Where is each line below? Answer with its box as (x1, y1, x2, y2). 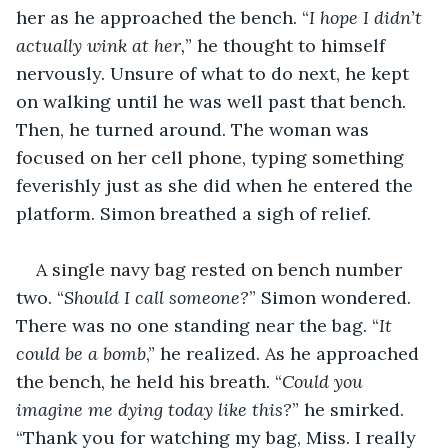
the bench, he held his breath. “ (16, 369, 282, 393)
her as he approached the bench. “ (16, 5, 309, 29)
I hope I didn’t (309, 5, 427, 29)
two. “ (16, 285, 64, 309)
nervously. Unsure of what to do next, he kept (16, 61, 414, 85)
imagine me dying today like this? (16, 397, 292, 421)
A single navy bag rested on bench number (36, 257, 407, 281)
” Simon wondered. (249, 285, 416, 309)
